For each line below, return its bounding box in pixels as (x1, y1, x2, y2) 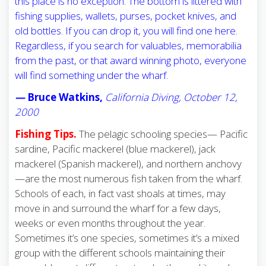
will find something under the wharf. (15, 68, 168, 83)
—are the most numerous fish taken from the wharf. (15, 172, 242, 186)
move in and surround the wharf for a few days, (15, 201, 221, 216)
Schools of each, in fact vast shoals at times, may (15, 186, 226, 201)
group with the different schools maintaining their (15, 246, 225, 260)
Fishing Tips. (15, 127, 77, 141)
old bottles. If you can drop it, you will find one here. (15, 24, 237, 38)
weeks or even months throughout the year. (15, 216, 205, 230)
